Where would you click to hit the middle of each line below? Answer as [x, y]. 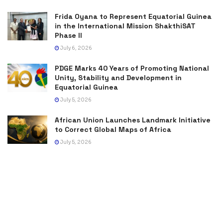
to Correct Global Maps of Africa [113, 129]
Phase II [68, 35]
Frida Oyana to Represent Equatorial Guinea [133, 16]
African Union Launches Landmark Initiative [133, 120]
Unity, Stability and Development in [118, 77]
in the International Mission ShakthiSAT [125, 26]
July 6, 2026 [76, 48]
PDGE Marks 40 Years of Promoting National [132, 68]
